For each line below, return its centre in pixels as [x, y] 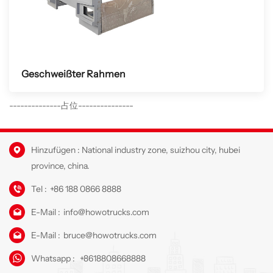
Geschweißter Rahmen [73, 73]
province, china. [60, 166]
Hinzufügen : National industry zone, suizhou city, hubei [136, 150]
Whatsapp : [53, 259]
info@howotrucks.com [106, 212]
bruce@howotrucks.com [110, 236]
